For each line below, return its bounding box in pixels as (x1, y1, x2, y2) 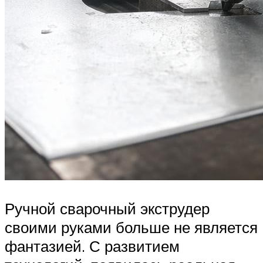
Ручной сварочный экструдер (5, 198, 210, 218)
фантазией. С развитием (5, 236, 180, 255)
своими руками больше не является (5, 217, 258, 237)
